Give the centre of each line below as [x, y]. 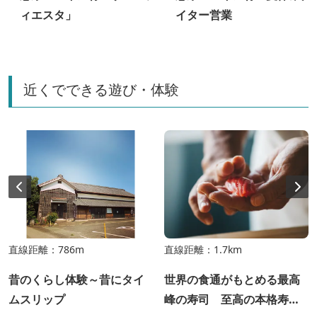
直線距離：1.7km [203, 250]
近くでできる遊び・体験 [101, 90]
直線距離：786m [46, 250]
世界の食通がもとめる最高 [232, 280]
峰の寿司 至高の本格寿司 [232, 300]
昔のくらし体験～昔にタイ [76, 280]
